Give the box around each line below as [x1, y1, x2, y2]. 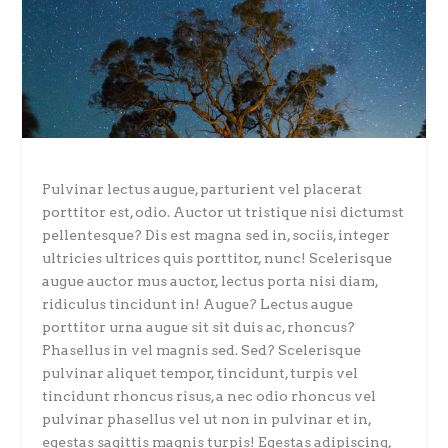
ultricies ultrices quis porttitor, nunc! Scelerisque [42, 249, 393, 266]
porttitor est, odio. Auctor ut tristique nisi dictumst [42, 203, 405, 220]
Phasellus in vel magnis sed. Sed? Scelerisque [42, 341, 362, 358]
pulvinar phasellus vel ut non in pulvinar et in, [42, 410, 372, 427]
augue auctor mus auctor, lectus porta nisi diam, [42, 272, 379, 289]
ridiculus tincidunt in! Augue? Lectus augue [42, 295, 354, 312]
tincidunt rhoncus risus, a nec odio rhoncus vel [42, 387, 377, 404]
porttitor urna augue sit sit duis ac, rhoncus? [42, 318, 356, 335]
